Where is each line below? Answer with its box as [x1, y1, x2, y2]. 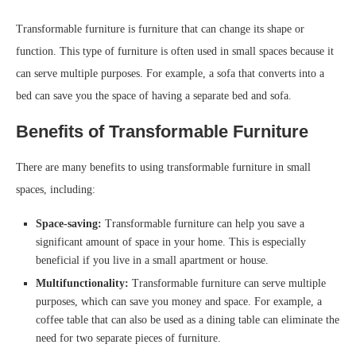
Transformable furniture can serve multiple [129, 277, 326, 290]
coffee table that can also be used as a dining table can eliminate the [36, 314, 339, 327]
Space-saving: [36, 218, 102, 230]
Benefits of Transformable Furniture [16, 122, 308, 142]
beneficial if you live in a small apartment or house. [36, 254, 269, 267]
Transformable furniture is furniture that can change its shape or [16, 23, 304, 36]
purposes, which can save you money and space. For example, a [36, 296, 322, 308]
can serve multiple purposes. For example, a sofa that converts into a [16, 68, 324, 80]
